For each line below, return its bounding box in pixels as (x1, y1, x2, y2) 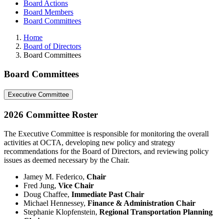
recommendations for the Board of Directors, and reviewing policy (4, 147, 209, 155)
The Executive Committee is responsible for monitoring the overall (4, 129, 209, 138)
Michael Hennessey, (23, 198, 88, 207)
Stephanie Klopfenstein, (23, 207, 99, 216)
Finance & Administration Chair (88, 198, 196, 207)
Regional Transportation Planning (99, 207, 213, 216)
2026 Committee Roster (4, 109, 98, 120)
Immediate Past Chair (71, 190, 144, 198)
